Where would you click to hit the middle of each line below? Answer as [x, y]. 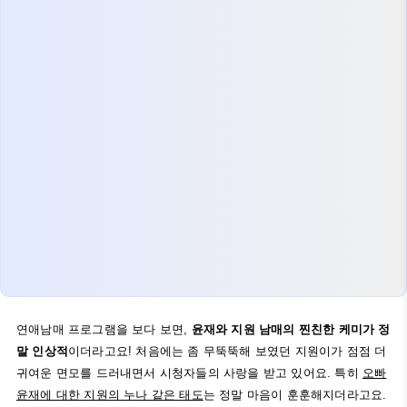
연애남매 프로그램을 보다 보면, [104, 329]
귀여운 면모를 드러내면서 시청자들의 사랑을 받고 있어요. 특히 [189, 373]
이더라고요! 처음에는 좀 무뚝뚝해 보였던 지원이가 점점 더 [228, 351]
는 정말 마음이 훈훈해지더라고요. [295, 395]
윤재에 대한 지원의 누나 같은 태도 [110, 395]
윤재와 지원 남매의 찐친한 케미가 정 [291, 329]
